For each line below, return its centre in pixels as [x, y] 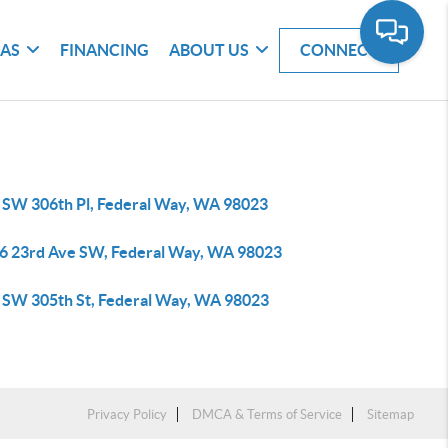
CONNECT [339, 49]
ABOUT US [209, 49]
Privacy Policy [127, 414]
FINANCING [105, 49]
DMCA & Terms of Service [267, 414]
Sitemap [391, 414]
